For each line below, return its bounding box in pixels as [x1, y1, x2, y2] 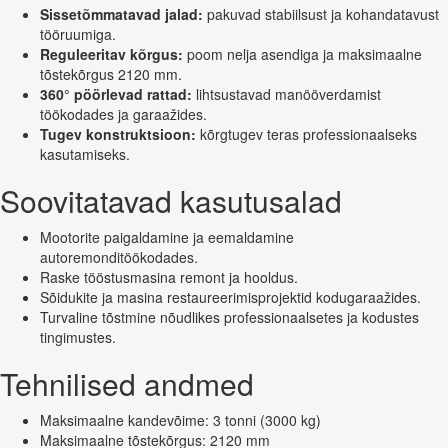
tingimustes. [40, 327, 116, 348]
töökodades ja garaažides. [40, 104, 207, 125]
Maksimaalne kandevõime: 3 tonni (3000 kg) [40, 410, 321, 431]
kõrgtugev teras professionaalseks [196, 124, 417, 145]
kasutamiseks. [40, 144, 130, 165]
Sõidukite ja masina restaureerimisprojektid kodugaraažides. [40, 287, 421, 308]
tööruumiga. [40, 24, 116, 45]
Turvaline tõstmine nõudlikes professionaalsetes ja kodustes [40, 307, 419, 328]
